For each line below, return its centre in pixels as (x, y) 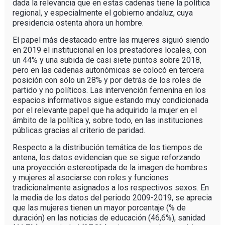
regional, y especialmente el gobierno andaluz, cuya (102, 13)
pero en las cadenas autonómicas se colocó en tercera (108, 70)
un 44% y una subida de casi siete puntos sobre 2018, (107, 60)
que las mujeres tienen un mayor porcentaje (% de (99, 207)
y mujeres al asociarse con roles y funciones (90, 177)
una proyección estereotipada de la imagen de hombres (110, 167)
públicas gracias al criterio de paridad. (79, 130)
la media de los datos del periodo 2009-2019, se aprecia (112, 197)
